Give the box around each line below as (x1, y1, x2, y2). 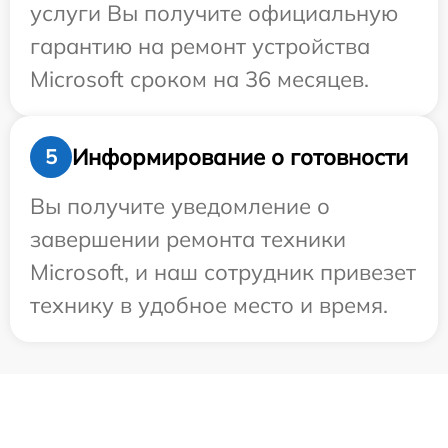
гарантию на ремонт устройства (30, 32, 370, 61)
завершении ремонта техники (30, 225, 346, 254)
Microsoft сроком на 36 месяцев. (30, 65, 369, 94)
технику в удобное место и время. (30, 291, 388, 320)
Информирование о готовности (72, 142, 408, 171)
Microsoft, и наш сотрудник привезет (30, 258, 416, 287)
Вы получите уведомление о (30, 192, 330, 221)
